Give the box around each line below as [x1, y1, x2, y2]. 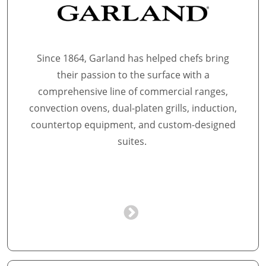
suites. [117, 135, 149, 148]
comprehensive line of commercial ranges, [38, 85, 228, 98]
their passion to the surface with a [56, 68, 210, 81]
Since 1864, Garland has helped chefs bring [37, 52, 229, 65]
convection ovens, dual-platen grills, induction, [29, 102, 237, 115]
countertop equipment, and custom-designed [30, 118, 236, 131]
